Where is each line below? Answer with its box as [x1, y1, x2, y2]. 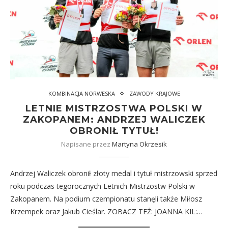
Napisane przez [61, 139, 112, 149]
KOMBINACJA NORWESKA [48, 90, 115, 97]
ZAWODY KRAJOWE [129, 90, 180, 97]
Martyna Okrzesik [112, 139, 167, 149]
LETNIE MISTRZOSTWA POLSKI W [25, 103, 203, 114]
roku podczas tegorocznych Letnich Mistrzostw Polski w [10, 181, 195, 191]
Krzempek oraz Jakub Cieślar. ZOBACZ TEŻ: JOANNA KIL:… [10, 207, 203, 216]
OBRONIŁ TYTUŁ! [69, 125, 159, 136]
